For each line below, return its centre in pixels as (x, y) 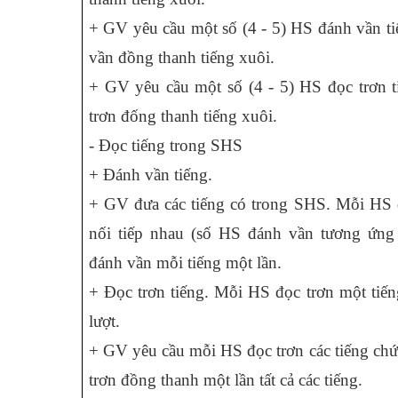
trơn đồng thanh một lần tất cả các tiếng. (226, 380)
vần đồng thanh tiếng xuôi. (182, 57)
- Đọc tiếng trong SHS (166, 145)
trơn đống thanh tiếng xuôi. (183, 116)
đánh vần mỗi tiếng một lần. (185, 263)
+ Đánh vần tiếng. (151, 175)
